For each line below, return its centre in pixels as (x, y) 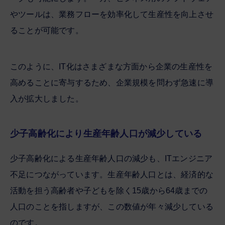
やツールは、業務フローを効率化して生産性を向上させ (112, 14)
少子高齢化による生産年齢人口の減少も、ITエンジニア (111, 158)
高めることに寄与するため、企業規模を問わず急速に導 (112, 82)
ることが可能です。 (47, 30)
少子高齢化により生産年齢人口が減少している (106, 133)
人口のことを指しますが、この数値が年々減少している (112, 206)
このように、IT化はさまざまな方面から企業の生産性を (111, 66)
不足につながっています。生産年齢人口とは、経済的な (112, 174)
